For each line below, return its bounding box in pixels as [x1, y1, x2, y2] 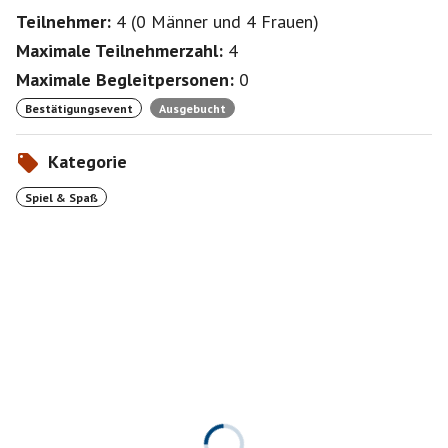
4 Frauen [246, 10, 313, 33]
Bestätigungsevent [25, 100, 133, 116]
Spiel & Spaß [25, 189, 98, 205]
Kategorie [48, 150, 127, 173]
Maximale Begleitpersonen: [16, 68, 234, 91]
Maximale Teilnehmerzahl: [16, 39, 223, 62]
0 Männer [136, 10, 208, 33]
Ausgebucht [159, 100, 226, 116]
